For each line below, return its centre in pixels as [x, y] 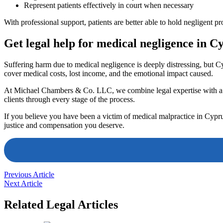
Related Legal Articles [61, 204]
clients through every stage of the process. [69, 99]
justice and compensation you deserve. [64, 125]
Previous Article [29, 174]
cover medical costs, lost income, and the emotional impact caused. [109, 73]
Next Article [23, 183]
